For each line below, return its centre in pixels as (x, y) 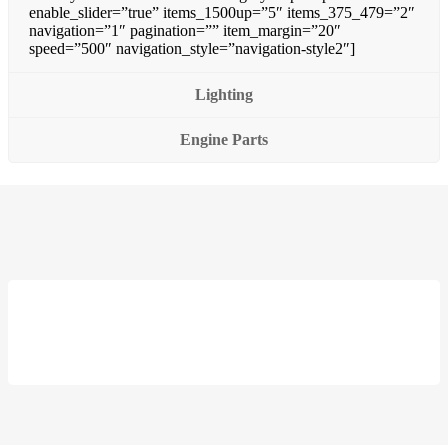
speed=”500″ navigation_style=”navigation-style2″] (192, 48)
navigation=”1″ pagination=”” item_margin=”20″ (185, 30)
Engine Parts (224, 139)
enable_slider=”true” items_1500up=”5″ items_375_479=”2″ (222, 12)
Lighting (224, 94)
